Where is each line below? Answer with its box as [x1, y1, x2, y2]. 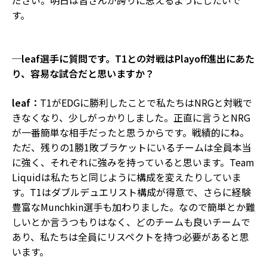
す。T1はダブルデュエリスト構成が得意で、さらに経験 [12, 184, 251, 199]
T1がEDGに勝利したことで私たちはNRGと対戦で [40, 95, 252, 110]
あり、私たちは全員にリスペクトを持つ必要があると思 [12, 229, 249, 244]
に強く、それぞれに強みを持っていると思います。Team [12, 154, 254, 169]
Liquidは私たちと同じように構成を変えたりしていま [12, 169, 241, 184]
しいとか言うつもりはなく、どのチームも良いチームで [12, 214, 250, 229]
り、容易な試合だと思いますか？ [12, 66, 154, 80]
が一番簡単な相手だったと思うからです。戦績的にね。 [12, 125, 249, 139]
